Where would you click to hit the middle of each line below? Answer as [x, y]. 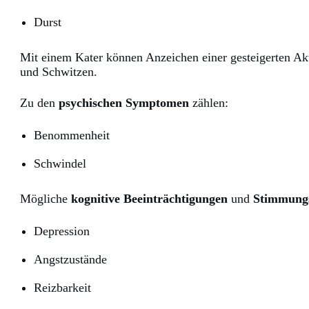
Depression [62, 231]
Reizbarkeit [62, 288]
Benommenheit [72, 136]
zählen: [209, 103]
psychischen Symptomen [124, 103]
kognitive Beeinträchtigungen [149, 199]
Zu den [39, 103]
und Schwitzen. [59, 72]
